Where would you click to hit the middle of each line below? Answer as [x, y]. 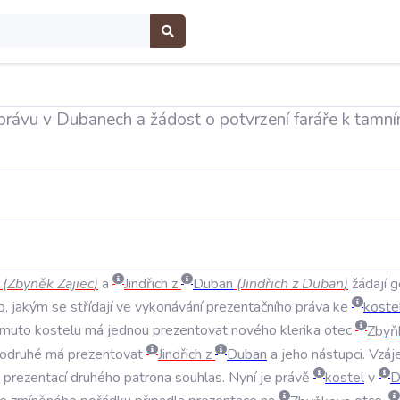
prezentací [35, 378]
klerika [300, 331]
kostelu [58, 331]
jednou [128, 331]
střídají [92, 308]
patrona [148, 378]
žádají [369, 283]
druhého [96, 378]
